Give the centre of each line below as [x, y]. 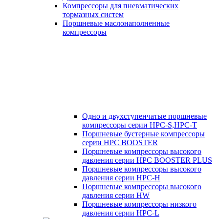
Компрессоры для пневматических [120, 6]
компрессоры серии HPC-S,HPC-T [140, 125]
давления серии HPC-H [121, 178]
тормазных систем [93, 14]
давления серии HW [116, 195]
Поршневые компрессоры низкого [139, 204]
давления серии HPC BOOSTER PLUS [147, 160]
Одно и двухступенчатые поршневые [144, 116]
